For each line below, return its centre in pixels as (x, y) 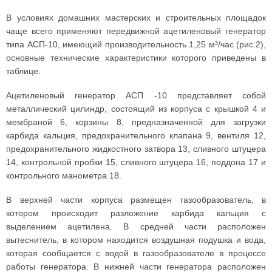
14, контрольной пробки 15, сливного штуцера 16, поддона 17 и (136, 162)
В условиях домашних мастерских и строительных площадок (136, 18)
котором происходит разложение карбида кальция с (136, 213)
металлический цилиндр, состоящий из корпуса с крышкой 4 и (136, 109)
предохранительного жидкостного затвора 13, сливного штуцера (136, 149)
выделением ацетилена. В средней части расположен (136, 226)
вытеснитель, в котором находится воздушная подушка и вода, (136, 240)
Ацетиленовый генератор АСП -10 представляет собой (136, 95)
